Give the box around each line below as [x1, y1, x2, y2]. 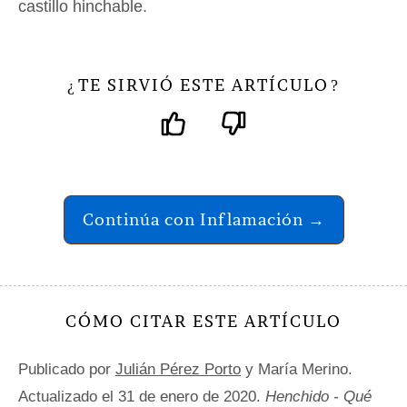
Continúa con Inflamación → [82, 209, 325, 230]
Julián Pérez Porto [115, 361, 241, 378]
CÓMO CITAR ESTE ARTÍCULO [65, 311, 342, 332]
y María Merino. [241, 361, 352, 378]
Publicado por [18, 361, 115, 378]
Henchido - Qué [265, 388, 372, 405]
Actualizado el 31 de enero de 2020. [18, 388, 265, 405]
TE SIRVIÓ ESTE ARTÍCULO [78, 74, 329, 95]
